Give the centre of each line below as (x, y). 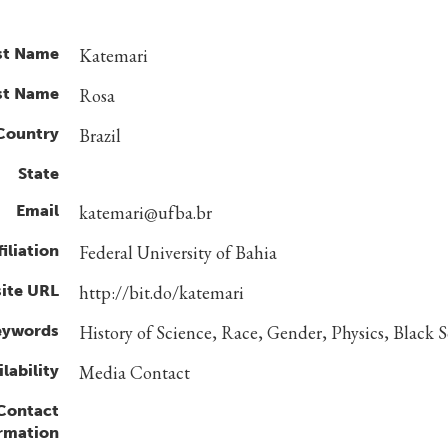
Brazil (100, 136)
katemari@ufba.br (145, 213)
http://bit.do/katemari (161, 293)
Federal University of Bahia (178, 253)
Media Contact (134, 373)
